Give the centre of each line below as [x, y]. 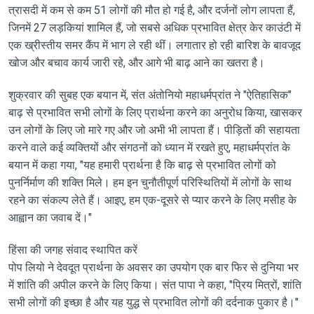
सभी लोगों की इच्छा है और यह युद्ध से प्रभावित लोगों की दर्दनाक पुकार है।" [153, 302]
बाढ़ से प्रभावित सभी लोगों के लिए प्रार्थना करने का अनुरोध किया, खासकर [155, 112]
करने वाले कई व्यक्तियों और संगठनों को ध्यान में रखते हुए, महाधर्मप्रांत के [149, 147]
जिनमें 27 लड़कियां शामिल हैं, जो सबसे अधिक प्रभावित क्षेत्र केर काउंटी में [154, 27]
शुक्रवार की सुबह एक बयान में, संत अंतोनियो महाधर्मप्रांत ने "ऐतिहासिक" [150, 95]
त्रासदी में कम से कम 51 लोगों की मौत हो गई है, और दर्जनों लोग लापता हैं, [151, 10]
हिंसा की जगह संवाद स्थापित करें [73, 250]
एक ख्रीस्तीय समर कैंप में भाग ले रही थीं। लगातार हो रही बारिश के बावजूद [154, 45]
